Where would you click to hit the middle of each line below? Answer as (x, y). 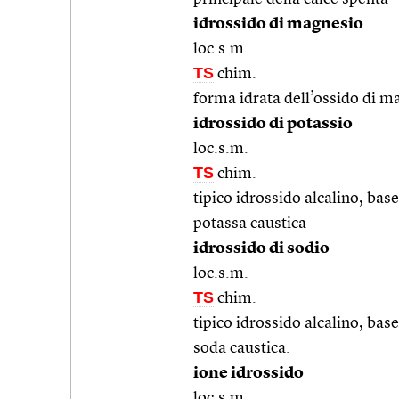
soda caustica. (242, 348)
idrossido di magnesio (278, 24)
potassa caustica (250, 223)
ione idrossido (248, 373)
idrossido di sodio (261, 248)
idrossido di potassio (273, 123)
